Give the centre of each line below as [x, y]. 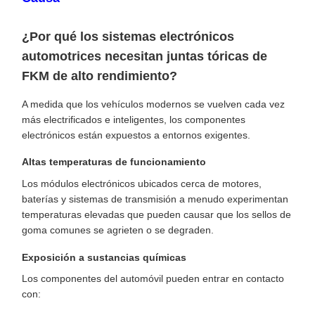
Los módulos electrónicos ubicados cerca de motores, [142, 183]
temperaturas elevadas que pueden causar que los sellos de [156, 214]
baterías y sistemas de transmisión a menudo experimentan [155, 199]
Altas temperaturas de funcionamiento [114, 162]
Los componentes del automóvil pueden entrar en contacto [153, 279]
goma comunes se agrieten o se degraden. [118, 230]
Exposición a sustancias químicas [104, 257]
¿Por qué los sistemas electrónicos [128, 37]
